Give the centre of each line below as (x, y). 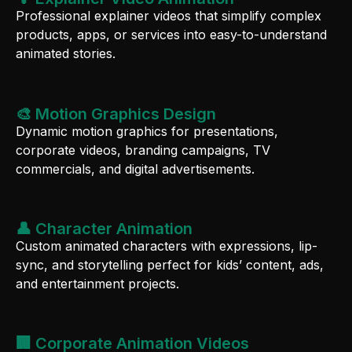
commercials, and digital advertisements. (135, 169)
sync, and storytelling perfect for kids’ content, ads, (170, 264)
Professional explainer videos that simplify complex (169, 16)
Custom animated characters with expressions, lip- (167, 246)
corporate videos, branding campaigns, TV (143, 150)
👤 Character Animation (104, 228)
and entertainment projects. (97, 283)
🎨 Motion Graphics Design (116, 114)
